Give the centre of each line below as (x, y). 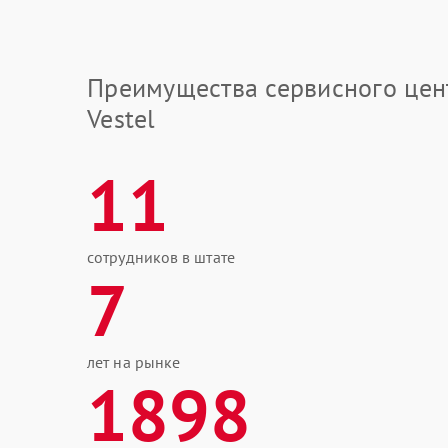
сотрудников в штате (161, 257)
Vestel (121, 118)
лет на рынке (134, 362)
